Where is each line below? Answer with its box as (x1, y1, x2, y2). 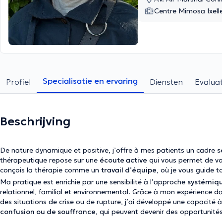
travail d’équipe (101, 166, 157, 174)
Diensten (150, 77, 183, 87)
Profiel (6, 77, 31, 87)
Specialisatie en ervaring (43, 76, 138, 86)
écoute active (100, 156, 147, 165)
